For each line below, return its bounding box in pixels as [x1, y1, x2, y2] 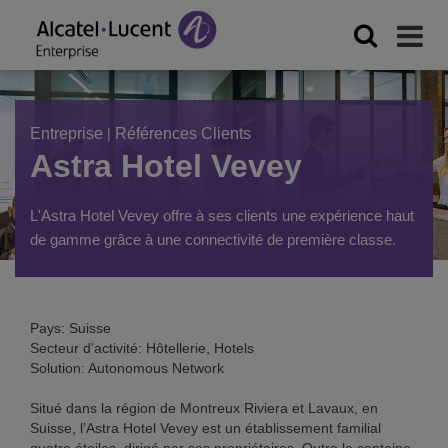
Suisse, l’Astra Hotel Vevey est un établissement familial [30, 420, 381, 436]
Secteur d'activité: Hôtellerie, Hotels [30, 340, 254, 356]
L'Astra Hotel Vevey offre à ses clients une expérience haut [30, 207, 414, 224]
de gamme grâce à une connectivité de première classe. [30, 231, 396, 248]
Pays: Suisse [30, 320, 111, 336]
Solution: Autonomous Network [30, 360, 224, 376]
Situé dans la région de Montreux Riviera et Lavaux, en [30, 400, 378, 416]
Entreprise [30, 125, 103, 142]
